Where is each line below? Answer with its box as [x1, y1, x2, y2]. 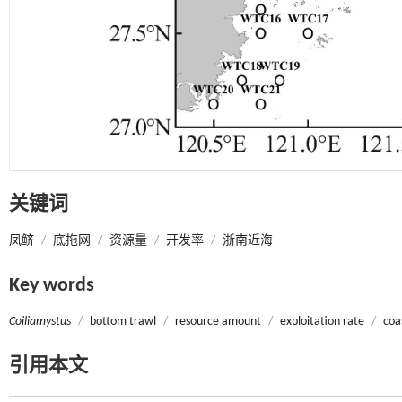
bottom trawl [90, 314, 156, 328]
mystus [36, 314, 71, 328]
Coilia [9, 314, 36, 328]
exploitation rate [280, 314, 364, 328]
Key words [9, 275, 94, 296]
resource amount [175, 314, 261, 328]
